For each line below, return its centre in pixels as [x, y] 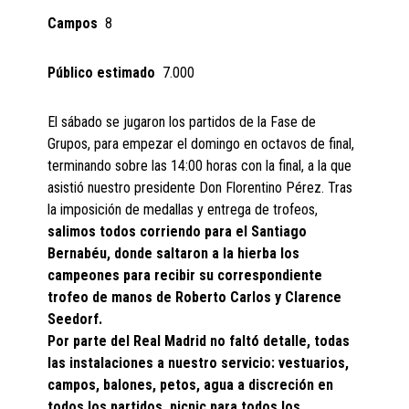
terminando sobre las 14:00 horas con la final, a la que [200, 166]
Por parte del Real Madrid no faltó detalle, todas [199, 341]
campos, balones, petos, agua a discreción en [191, 385]
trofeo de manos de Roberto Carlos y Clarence [195, 298]
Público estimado [105, 73]
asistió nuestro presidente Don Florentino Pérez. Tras [200, 188]
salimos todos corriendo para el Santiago [178, 232]
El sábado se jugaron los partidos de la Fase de [182, 122]
